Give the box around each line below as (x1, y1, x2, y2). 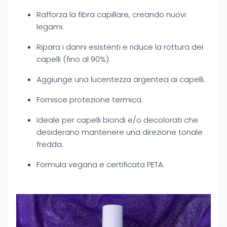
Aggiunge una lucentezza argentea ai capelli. (36, 74, 205, 85)
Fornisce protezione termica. (36, 94, 143, 105)
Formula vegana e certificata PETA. (36, 159, 165, 170)
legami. (36, 21, 64, 32)
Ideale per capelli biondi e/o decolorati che (36, 115, 198, 125)
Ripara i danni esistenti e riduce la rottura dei (36, 42, 203, 52)
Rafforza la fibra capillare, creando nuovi (36, 9, 186, 20)
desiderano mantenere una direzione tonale (36, 127, 203, 137)
